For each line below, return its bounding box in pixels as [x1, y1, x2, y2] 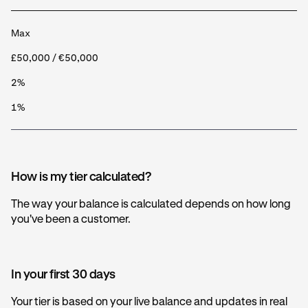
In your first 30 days [11, 269, 115, 281]
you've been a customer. [11, 214, 131, 225]
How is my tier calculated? [11, 171, 151, 184]
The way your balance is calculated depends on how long [11, 199, 291, 210]
